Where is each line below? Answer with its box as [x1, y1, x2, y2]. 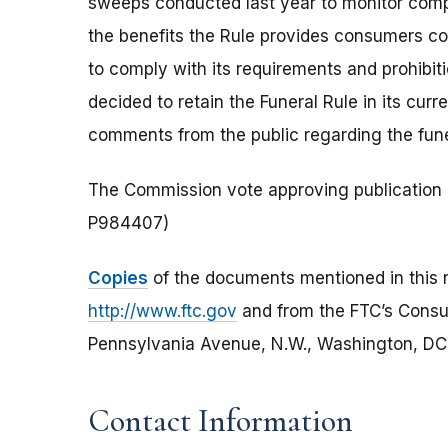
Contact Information [88, 401, 353, 441]
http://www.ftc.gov [88, 301, 237, 322]
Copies [88, 268, 148, 289]
